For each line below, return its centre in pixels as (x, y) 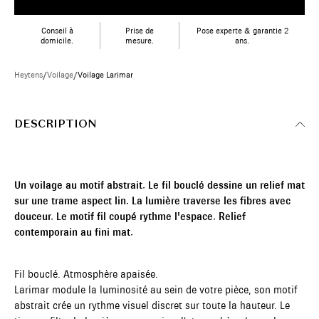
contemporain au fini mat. (74, 232)
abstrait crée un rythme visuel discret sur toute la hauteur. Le (152, 305)
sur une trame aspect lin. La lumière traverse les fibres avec (152, 201)
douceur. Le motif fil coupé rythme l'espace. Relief (130, 216)
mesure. (140, 41)
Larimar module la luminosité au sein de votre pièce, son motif (156, 290)
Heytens (28, 75)
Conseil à (57, 31)
